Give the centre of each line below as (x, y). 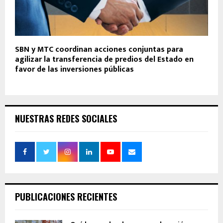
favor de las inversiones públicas (74, 70)
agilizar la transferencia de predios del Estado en (104, 60)
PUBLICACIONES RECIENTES (66, 197)
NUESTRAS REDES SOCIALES (66, 119)
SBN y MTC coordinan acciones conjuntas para (99, 50)
